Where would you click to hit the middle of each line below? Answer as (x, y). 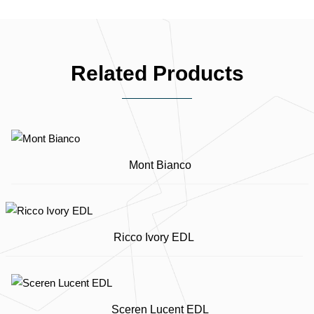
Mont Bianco (160, 165)
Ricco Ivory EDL (154, 237)
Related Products (157, 73)
